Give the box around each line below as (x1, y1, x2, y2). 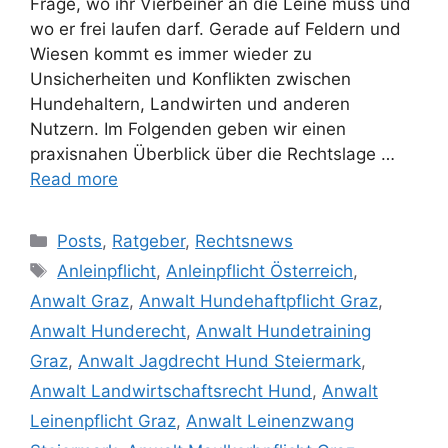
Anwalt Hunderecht (30, 321, 186, 342)
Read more (30, 169, 118, 190)
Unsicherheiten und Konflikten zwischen (30, 69, 351, 90)
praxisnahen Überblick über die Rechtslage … (30, 144, 395, 165)
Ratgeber (112, 231, 186, 252)
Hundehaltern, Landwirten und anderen (30, 94, 350, 115)
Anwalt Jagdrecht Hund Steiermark (78, 351, 361, 372)
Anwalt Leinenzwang (186, 411, 354, 432)
